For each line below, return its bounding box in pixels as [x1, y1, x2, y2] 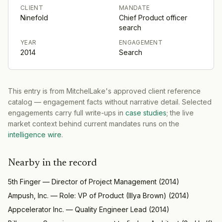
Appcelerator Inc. [8, 205, 64, 214]
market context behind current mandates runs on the [8, 119, 179, 128]
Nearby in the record [8, 158, 97, 168]
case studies [125, 108, 166, 117]
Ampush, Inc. [8, 191, 49, 200]
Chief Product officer [119, 13, 187, 22]
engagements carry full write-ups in [8, 108, 123, 117]
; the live [166, 108, 194, 117]
